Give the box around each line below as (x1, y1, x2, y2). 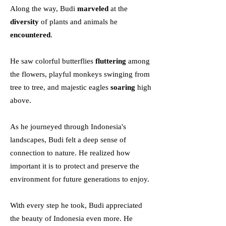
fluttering (95, 56, 126, 65)
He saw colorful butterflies (10, 56, 95, 65)
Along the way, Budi (10, 4, 77, 13)
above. (10, 96, 31, 104)
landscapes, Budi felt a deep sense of (10, 135, 126, 144)
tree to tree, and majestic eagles (10, 83, 110, 91)
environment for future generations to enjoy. (10, 175, 149, 183)
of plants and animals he (39, 17, 118, 26)
